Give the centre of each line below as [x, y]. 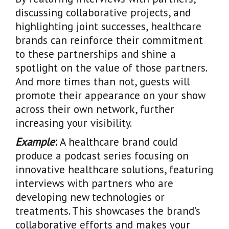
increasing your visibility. [74, 123]
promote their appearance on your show [110, 95]
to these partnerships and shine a [96, 54]
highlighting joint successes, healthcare [108, 26]
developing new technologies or [90, 197]
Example [35, 142]
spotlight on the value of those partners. [111, 67]
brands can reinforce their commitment [109, 40]
